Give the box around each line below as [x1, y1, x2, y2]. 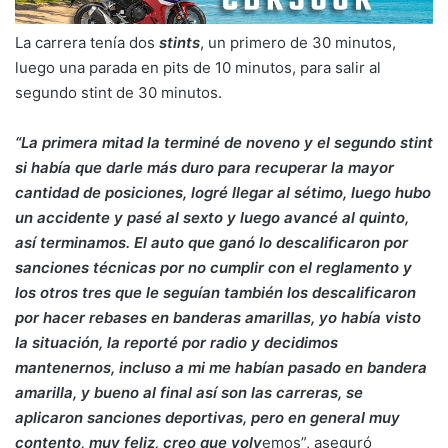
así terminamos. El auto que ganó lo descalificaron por [15, 232, 408, 252]
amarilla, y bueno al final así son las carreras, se [15, 382, 363, 402]
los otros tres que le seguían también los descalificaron [15, 282, 416, 302]
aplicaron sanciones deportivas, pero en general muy [15, 407, 400, 427]
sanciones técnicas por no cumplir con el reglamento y [15, 257, 412, 277]
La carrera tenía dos [15, 32, 159, 52]
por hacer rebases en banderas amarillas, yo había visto [15, 307, 421, 327]
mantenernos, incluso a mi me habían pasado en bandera [15, 357, 427, 377]
